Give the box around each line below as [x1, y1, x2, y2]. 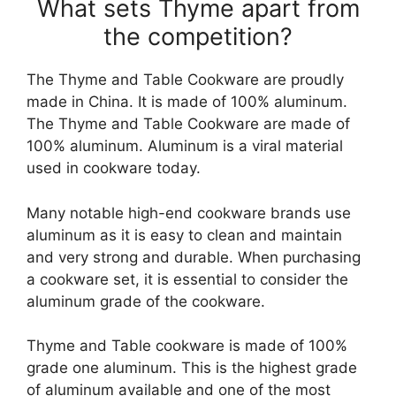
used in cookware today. [27, 159, 201, 177]
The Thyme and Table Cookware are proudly [27, 71, 344, 88]
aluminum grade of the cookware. [27, 292, 265, 310]
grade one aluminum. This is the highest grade [27, 359, 357, 377]
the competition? [103, 22, 293, 51]
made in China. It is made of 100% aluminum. [27, 93, 347, 110]
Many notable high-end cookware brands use [27, 203, 351, 222]
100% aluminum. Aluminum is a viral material [27, 137, 343, 155]
